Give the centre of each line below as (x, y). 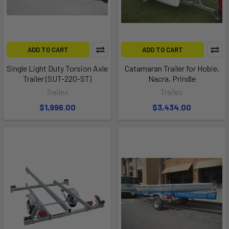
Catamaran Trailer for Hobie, (172, 68)
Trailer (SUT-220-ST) (57, 79)
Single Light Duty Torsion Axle (57, 68)
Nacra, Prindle (172, 79)
